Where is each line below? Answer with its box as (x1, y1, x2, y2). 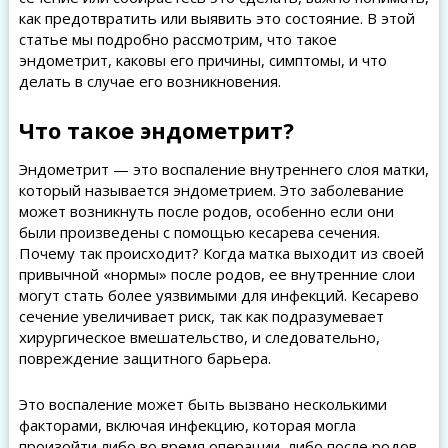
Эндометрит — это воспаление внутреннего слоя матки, (18, 159, 429, 179)
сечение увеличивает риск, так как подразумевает (18, 306, 384, 326)
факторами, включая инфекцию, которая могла (18, 415, 356, 435)
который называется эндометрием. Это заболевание (18, 180, 404, 200)
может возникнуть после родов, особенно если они (18, 201, 394, 221)
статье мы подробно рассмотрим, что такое (18, 29, 337, 49)
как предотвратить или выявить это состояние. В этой (18, 8, 415, 28)
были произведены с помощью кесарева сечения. (18, 222, 380, 242)
